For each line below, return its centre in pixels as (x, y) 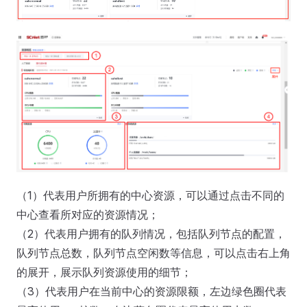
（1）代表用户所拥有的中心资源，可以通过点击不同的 (150, 195)
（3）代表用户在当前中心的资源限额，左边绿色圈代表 (151, 291)
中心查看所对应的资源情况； (88, 214)
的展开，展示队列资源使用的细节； (104, 272)
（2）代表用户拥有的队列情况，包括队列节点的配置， (151, 233)
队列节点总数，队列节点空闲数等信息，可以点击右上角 (153, 253)
